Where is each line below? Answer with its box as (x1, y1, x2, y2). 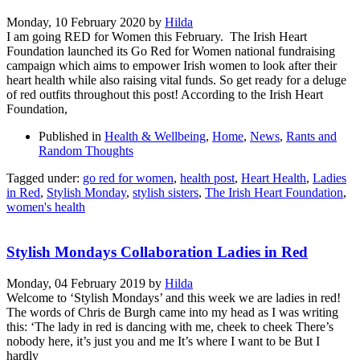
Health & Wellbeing (104, 129, 206, 143)
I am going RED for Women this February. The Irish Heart (6, 29, 307, 43)
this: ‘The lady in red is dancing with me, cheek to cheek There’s (6, 320, 333, 334)
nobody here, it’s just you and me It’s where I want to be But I (6, 334, 320, 349)
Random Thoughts (39, 143, 133, 157)
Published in (39, 129, 101, 143)
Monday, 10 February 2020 (6, 14, 145, 29)
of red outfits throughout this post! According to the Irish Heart (6, 87, 323, 101)
